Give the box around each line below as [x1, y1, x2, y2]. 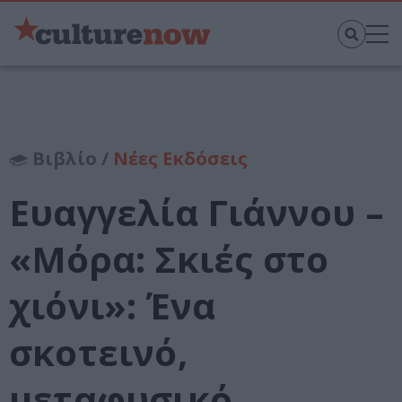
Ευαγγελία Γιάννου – [9, 188, 384, 238]
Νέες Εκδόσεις [113, 146, 248, 171]
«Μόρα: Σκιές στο [9, 234, 329, 284]
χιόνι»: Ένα [9, 281, 216, 331]
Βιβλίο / [28, 146, 113, 171]
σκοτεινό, [9, 328, 188, 378]
